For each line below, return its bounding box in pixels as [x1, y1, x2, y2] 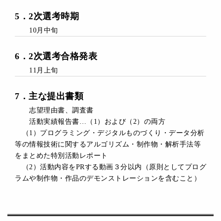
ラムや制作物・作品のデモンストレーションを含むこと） [15, 174, 201, 182]
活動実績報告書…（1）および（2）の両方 [15, 117, 165, 125]
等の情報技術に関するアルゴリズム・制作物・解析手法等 [15, 140, 201, 148]
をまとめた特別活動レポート [15, 151, 108, 159]
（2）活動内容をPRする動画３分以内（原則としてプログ [15, 163, 206, 171]
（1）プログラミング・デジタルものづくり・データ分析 [15, 129, 205, 137]
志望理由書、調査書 [15, 106, 94, 114]
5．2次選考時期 [15, 11, 79, 21]
